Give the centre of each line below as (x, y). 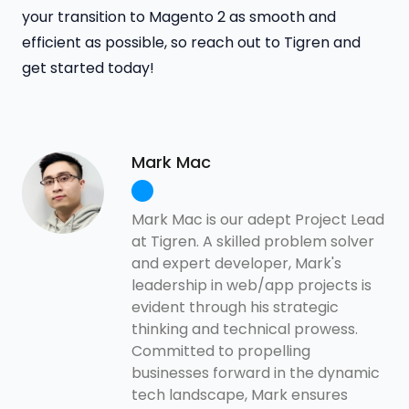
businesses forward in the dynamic (256, 373)
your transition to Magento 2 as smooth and (179, 17)
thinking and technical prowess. (245, 330)
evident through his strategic (235, 308)
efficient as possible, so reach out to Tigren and (191, 43)
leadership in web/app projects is (252, 286)
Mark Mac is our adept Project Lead (258, 220)
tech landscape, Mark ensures (240, 395)
